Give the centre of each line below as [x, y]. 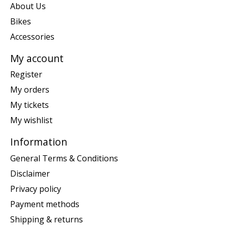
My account [37, 58]
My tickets [30, 105]
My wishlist [31, 120]
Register [26, 75]
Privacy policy [36, 189]
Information [39, 142]
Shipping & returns [47, 219]
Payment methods [45, 204]
